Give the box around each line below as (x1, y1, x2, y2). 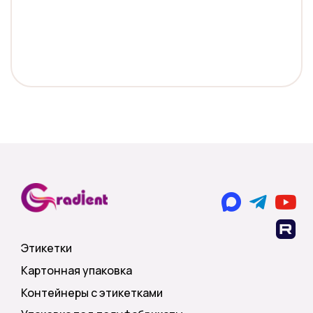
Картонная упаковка (21, 263, 132, 279)
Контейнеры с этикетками (21, 284, 163, 300)
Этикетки (21, 240, 72, 256)
